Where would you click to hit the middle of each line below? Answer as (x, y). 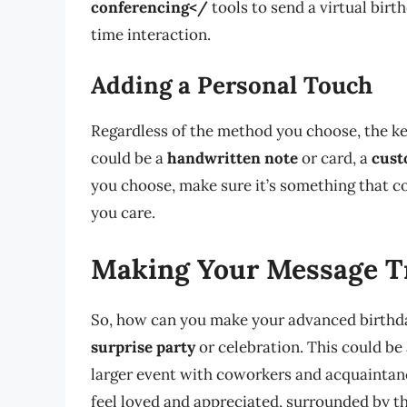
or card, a (335, 159)
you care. (123, 213)
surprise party (143, 347)
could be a (129, 159)
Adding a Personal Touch (232, 85)
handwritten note (233, 159)
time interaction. (151, 34)
